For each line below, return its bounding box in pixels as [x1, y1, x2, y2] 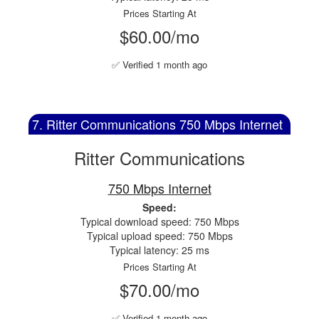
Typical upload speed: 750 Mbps [86, 229, 233, 243]
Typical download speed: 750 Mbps [80, 214, 239, 229]
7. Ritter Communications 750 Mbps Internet [32, 115, 283, 133]
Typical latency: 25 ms [110, 243, 209, 257]
